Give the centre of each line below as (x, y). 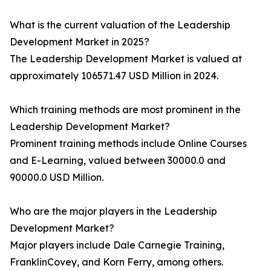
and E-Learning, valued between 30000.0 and (118, 161)
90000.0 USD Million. (57, 178)
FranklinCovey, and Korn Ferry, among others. (116, 262)
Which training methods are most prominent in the (125, 110)
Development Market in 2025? (80, 42)
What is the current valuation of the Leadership (120, 25)
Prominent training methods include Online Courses (128, 144)
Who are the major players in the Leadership (113, 211)
